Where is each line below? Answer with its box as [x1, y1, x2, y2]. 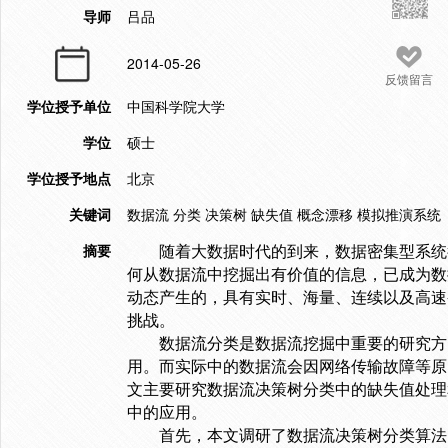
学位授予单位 [27, 96, 111, 116]
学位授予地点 [27, 168, 111, 188]
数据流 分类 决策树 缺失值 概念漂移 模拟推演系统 [127, 204, 441, 224]
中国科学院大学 [127, 96, 225, 116]
